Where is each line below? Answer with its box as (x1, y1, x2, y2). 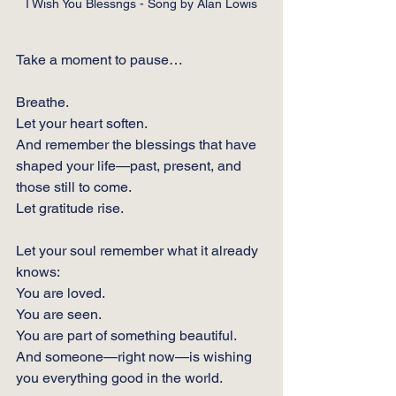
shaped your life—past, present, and (16, 156, 245, 174)
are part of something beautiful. (40, 326, 237, 344)
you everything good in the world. (16, 369, 223, 386)
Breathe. (16, 93, 69, 110)
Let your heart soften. (16, 114, 148, 132)
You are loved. (16, 284, 105, 301)
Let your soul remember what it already (16, 241, 262, 259)
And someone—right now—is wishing (16, 347, 255, 365)
